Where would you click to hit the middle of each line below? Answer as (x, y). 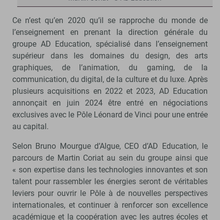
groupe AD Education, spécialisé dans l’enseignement (110, 44)
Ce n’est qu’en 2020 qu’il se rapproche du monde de (110, 20)
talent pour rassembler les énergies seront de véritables (110, 181)
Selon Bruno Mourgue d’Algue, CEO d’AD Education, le (110, 146)
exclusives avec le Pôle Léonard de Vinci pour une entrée (110, 114)
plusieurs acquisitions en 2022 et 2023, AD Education (110, 91)
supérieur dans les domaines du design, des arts (110, 55)
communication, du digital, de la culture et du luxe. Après (110, 79)
